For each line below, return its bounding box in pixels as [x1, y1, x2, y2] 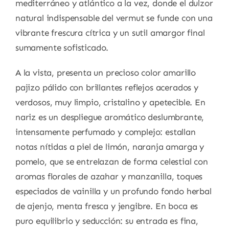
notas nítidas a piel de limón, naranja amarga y [15, 142, 204, 152]
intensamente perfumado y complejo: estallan [15, 127, 196, 138]
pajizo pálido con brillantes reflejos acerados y [15, 82, 198, 93]
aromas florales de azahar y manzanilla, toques [15, 171, 203, 182]
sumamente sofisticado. [15, 42, 109, 53]
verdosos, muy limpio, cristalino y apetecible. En [15, 97, 205, 108]
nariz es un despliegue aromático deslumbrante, [15, 112, 204, 123]
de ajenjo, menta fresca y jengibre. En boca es [15, 201, 198, 212]
